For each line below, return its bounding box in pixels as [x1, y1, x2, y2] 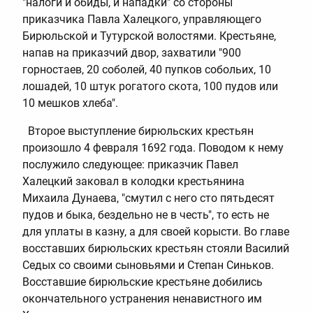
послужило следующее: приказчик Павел [22, 157, 238, 171]
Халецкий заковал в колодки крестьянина [22, 174, 245, 188]
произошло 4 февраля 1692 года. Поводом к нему [22, 140, 284, 154]
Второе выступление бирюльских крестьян [22, 124, 254, 138]
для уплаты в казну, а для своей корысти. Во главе [22, 224, 289, 238]
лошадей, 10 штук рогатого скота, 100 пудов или [22, 79, 278, 93]
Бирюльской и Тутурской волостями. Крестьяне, [22, 29, 276, 43]
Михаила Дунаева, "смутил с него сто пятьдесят [22, 191, 275, 205]
